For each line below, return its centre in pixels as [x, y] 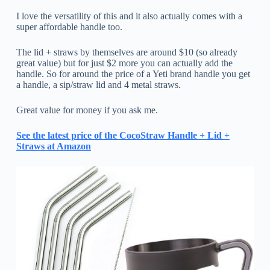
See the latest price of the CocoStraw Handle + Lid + [123, 136]
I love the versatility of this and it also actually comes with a [129, 16]
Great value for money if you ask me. [87, 110]
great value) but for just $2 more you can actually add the [124, 63]
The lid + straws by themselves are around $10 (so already [127, 52]
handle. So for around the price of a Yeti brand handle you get [133, 74]
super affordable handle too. [69, 27]
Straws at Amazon [53, 146]
